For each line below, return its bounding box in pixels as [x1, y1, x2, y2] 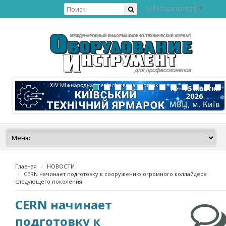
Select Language [146, 3, 196, 13]
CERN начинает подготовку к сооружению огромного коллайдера [24, 170, 207, 178]
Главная [15, 162, 37, 170]
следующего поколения [15, 178, 82, 185]
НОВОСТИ [47, 162, 75, 170]
